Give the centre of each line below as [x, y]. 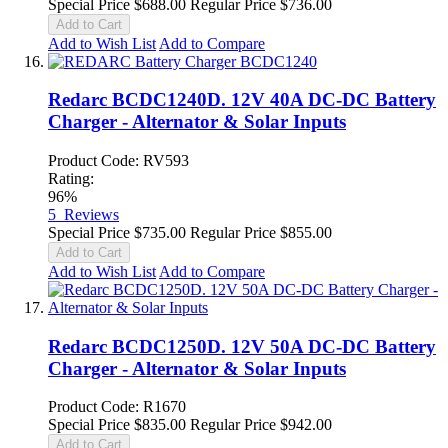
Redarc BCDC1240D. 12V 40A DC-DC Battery [242, 100]
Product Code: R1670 [117, 407]
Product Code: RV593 [118, 160]
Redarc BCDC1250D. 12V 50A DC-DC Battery [242, 346]
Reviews [91, 214]
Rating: [71, 178]
